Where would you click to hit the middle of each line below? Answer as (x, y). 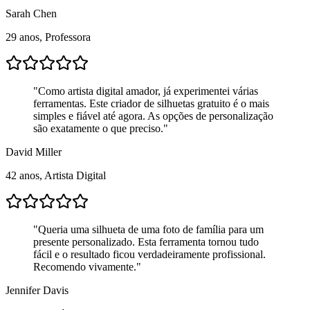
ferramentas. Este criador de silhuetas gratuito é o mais (151, 103)
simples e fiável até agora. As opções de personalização (153, 116)
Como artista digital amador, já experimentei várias (148, 91)
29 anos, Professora (48, 37)
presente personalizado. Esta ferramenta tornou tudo (146, 241)
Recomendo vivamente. (85, 266)
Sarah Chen (31, 13)
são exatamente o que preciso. (98, 128)
